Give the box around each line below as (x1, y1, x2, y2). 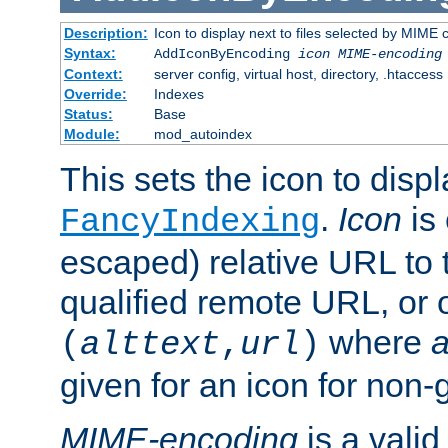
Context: (63, 66, 123, 83)
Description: (63, 25, 148, 42)
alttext (80, 326, 220, 365)
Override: (63, 86, 127, 103)
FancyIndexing (60, 203, 320, 242)
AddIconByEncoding (153, 46, 298, 63)
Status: (63, 106, 113, 123)
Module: (63, 126, 120, 143)
